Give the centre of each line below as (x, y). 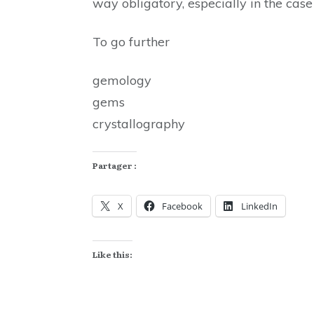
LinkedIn (259, 206)
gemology (122, 80)
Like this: (112, 254)
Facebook (182, 206)
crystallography (139, 123)
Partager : (115, 165)
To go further (131, 41)
